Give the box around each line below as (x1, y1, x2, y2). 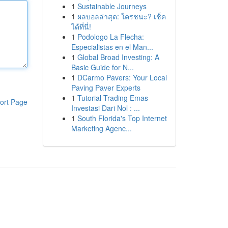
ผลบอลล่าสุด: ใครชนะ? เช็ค (77, 11, 166, 21)
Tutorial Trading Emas (77, 93, 148, 103)
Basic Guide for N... (71, 62, 134, 72)
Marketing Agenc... (71, 123, 132, 133)
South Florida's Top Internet (77, 113, 167, 123)
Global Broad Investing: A (77, 52, 159, 62)
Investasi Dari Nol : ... (71, 103, 140, 113)
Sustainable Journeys (77, 1, 147, 11)
